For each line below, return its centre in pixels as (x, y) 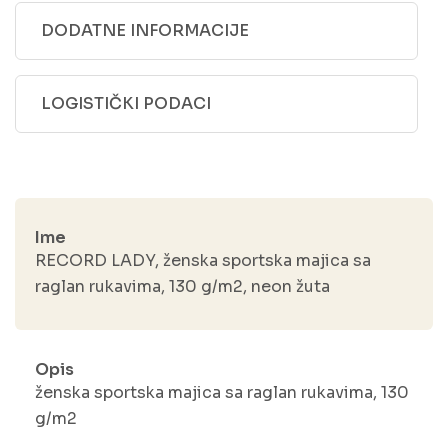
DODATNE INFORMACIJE (145, 30)
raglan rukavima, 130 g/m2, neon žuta (182, 286)
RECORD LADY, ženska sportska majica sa (203, 260)
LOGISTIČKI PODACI (126, 103)
